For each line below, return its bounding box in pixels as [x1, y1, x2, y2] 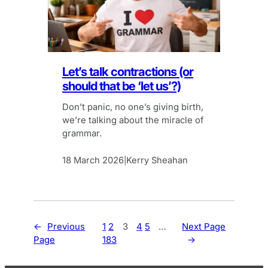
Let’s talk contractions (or [62, 64, 193, 80]
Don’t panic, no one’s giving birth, [62, 101, 203, 112]
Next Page [182, 221, 226, 232]
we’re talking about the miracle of [62, 114, 203, 126]
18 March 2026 [62, 155, 124, 166]
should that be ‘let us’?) [62, 78, 181, 94]
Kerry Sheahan [126, 155, 188, 166]
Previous [47, 221, 85, 232]
